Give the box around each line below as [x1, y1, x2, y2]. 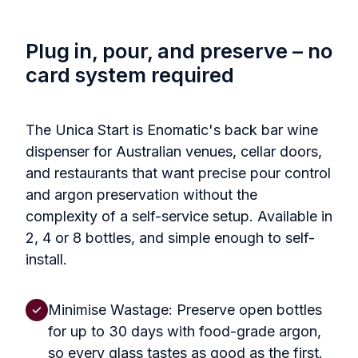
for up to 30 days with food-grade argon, [48, 322, 321, 340]
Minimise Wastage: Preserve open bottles [48, 300, 322, 318]
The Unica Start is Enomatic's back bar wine [26, 121, 318, 138]
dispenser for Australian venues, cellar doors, [26, 142, 322, 160]
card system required [26, 62, 234, 88]
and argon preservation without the [26, 185, 257, 203]
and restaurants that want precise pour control [26, 164, 331, 181]
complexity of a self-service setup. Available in [26, 207, 332, 225]
